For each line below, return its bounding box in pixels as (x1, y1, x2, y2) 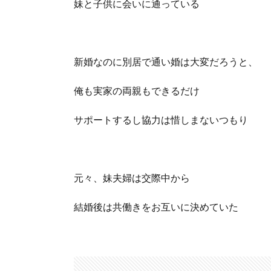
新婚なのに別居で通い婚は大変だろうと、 (74, 56, 258, 67)
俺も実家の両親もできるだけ (74, 85, 200, 96)
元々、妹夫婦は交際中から (74, 172, 190, 183)
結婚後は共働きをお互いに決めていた (74, 201, 238, 212)
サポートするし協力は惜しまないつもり (74, 114, 248, 125)
